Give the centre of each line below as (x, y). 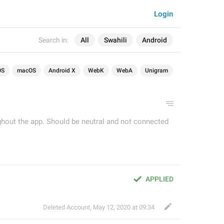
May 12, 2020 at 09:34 (124, 207)
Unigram (156, 70)
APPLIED (159, 179)
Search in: (53, 40)
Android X (62, 70)
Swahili (115, 40)
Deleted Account (66, 207)
